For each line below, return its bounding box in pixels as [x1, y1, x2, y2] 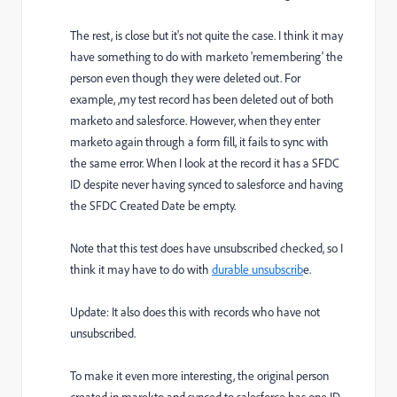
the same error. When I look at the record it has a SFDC [70, 155, 339, 171]
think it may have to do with [70, 261, 212, 277]
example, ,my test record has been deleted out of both [70, 91, 334, 107]
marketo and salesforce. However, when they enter [70, 113, 320, 128]
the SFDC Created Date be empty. [70, 198, 238, 214]
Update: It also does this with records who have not [70, 304, 320, 320]
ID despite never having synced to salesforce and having [70, 176, 343, 192]
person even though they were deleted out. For [70, 70, 300, 86]
